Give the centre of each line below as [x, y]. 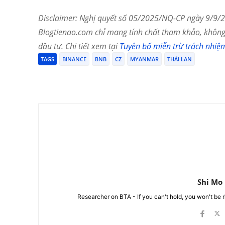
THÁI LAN [180, 59]
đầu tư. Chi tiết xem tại [79, 46]
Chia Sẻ [72, 79]
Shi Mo [210, 182]
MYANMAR [144, 59]
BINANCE [74, 59]
